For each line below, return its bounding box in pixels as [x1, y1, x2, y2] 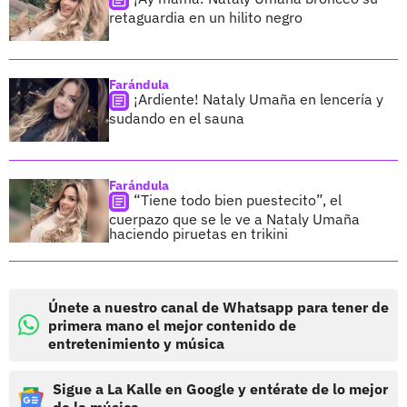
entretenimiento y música [48, 333, 224, 352]
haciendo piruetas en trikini [109, 223, 288, 243]
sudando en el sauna [109, 109, 244, 127]
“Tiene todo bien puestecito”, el [134, 191, 342, 210]
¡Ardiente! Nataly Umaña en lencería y [134, 90, 383, 109]
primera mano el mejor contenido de [48, 315, 296, 334]
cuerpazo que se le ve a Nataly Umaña [109, 209, 360, 228]
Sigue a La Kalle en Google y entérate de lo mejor [53, 379, 388, 398]
